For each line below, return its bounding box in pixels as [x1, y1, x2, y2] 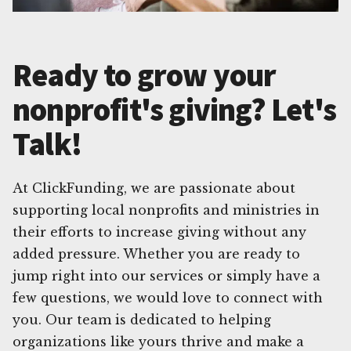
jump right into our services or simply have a [13, 267, 320, 284]
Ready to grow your [13, 55, 277, 95]
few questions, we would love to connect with [13, 289, 323, 306]
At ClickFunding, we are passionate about [13, 179, 295, 196]
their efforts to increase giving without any [13, 223, 306, 240]
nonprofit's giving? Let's [13, 89, 337, 129]
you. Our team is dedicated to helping [13, 311, 271, 327]
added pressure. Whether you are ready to [13, 245, 300, 262]
